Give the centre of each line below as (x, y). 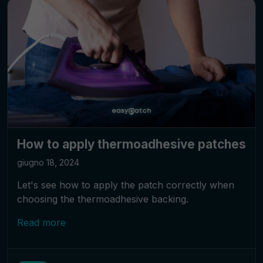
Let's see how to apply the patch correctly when (126, 185)
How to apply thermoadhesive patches (131, 144)
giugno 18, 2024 (48, 162)
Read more (41, 222)
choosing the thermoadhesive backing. (103, 199)
